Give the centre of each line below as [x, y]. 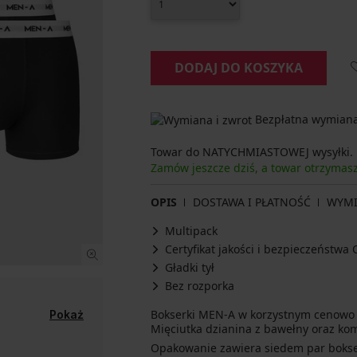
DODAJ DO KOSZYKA [239, 68]
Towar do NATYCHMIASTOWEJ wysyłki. [252, 152]
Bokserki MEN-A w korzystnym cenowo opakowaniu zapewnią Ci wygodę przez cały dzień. [200, 315]
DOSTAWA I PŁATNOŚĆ [252, 202]
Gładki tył [190, 268]
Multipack [191, 231]
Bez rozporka [200, 286]
